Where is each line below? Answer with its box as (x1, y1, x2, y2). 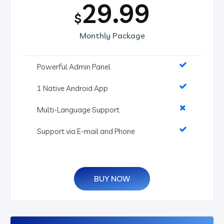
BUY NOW (94, 173, 130, 183)
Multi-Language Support (37, 104, 119, 114)
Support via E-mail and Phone (37, 126, 135, 136)
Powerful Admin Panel (37, 61, 110, 71)
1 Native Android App (37, 83, 108, 93)
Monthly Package (79, 30, 145, 40)
